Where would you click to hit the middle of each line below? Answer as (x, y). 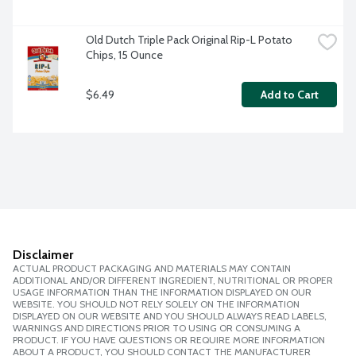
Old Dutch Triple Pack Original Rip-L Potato (189, 40)
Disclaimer (43, 255)
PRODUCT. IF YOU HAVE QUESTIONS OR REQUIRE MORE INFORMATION (169, 340)
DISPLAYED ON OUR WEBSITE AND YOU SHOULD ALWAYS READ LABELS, (170, 316)
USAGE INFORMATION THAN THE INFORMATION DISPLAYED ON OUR (162, 292)
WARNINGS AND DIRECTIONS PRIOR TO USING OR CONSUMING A (157, 328)
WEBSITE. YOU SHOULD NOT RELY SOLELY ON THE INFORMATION (156, 304)
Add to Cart (289, 95)
